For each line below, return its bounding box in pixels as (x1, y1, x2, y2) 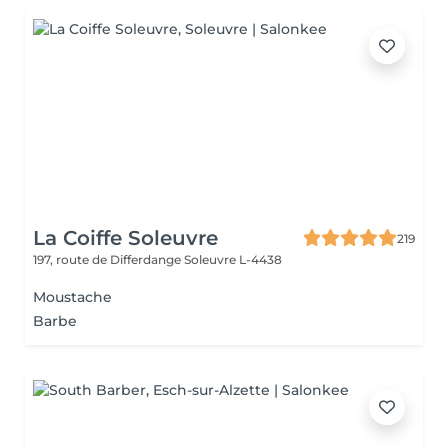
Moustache (33, 288, 112, 306)
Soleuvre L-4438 (184, 252, 282, 267)
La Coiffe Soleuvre (33, 226, 218, 250)
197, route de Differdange (33, 252, 184, 267)
